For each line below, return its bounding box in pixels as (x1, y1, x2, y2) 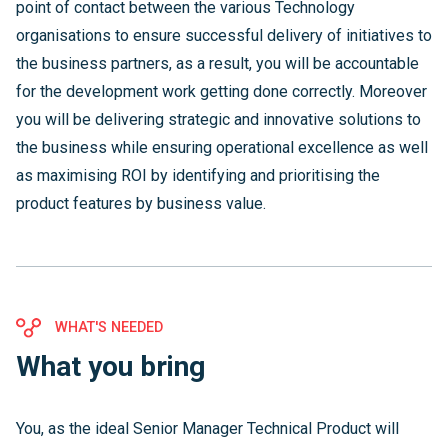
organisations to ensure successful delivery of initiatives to (16, 26, 432, 45)
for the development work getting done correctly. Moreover (16, 82, 427, 101)
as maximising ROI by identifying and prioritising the (16, 166, 380, 185)
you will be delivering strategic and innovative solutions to (16, 110, 421, 129)
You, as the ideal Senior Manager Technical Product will (16, 419, 399, 438)
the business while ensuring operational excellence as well (16, 138, 428, 157)
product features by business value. (16, 194, 266, 213)
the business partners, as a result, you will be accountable (16, 54, 419, 73)
